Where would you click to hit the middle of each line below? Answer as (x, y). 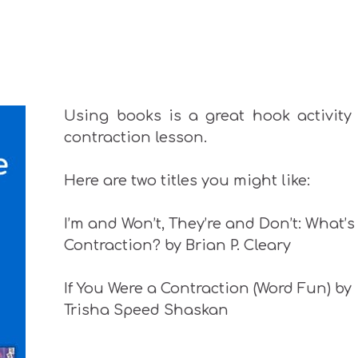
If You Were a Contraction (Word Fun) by (208, 288)
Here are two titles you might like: (187, 180)
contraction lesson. (138, 137)
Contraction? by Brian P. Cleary (178, 245)
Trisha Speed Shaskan (147, 310)
